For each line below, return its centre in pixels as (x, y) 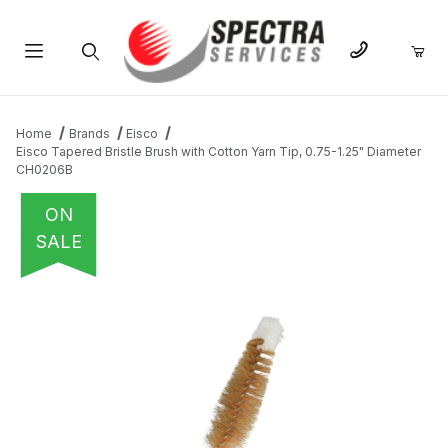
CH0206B (44, 170)
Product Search (89, 99)
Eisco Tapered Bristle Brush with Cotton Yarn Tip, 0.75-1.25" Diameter (218, 152)
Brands (89, 134)
